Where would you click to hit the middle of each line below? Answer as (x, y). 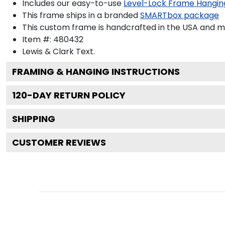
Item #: (38, 39)
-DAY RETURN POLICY (76, 95)
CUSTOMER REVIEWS (59, 142)
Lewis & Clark (48, 51)
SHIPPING (34, 119)
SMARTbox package (180, 15)
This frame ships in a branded (80, 15)
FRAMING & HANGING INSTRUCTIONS (96, 71)
